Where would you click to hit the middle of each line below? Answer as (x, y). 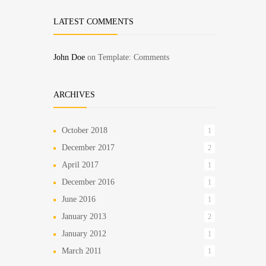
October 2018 (85, 130)
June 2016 (79, 199)
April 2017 (80, 164)
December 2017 (88, 147)
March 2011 (82, 251)
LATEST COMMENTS (94, 21)
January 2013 (84, 216)
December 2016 (88, 182)
